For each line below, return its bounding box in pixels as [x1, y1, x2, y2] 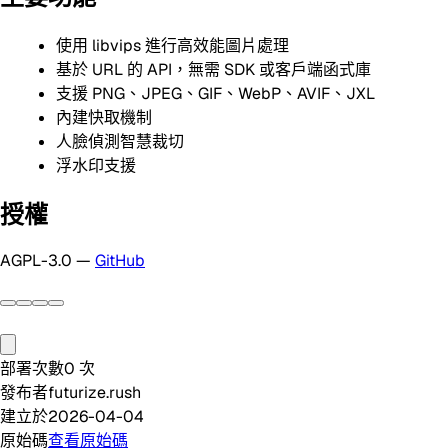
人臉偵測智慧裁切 [56, 130, 184, 152]
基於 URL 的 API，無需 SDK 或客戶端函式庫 [56, 58, 371, 80]
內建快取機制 [56, 106, 152, 128]
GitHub [95, 250, 145, 272]
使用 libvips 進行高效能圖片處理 [56, 34, 289, 56]
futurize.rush [48, 382, 141, 404]
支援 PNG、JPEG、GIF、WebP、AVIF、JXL [56, 82, 375, 104]
